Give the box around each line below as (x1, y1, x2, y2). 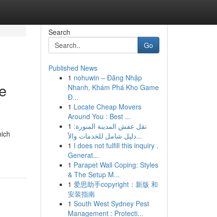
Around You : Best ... (67, 111, 131, 121)
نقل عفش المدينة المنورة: (73, 121, 147, 131)
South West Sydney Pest (73, 199, 149, 208)
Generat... (67, 150, 99, 160)
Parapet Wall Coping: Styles (73, 160, 158, 170)
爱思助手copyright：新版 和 (73, 179, 158, 189)
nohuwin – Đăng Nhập (73, 73, 142, 82)
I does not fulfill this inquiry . (73, 140, 158, 150)
